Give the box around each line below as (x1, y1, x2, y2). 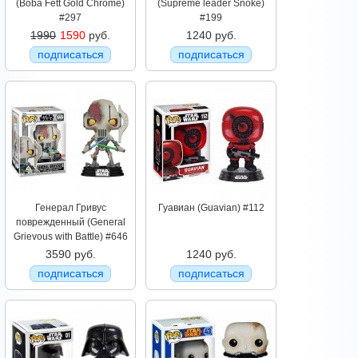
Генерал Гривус (34, 202, 106, 214)
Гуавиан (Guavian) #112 (157, 202, 265, 214)
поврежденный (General (15, 217, 125, 229)
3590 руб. (45, 248, 96, 261)
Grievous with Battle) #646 (13, 231, 128, 243)
